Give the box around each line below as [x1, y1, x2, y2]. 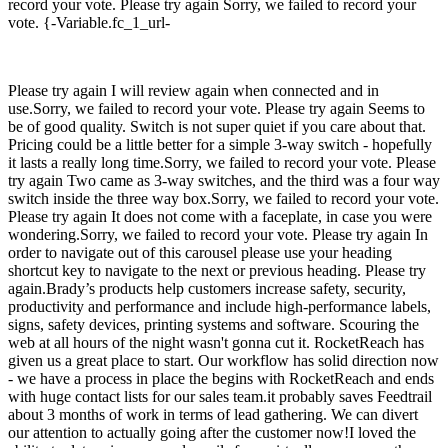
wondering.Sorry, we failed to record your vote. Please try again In [8, 226, 428, 244]
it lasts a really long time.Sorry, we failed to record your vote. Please [8, 154, 436, 172]
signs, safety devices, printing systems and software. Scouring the [8, 316, 419, 334]
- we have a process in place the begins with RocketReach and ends [8, 370, 434, 388]
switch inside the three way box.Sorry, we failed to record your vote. [8, 190, 439, 208]
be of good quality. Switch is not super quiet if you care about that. [8, 118, 426, 136]
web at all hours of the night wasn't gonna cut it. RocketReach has [8, 334, 424, 352]
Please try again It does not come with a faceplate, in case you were [8, 208, 432, 226]
